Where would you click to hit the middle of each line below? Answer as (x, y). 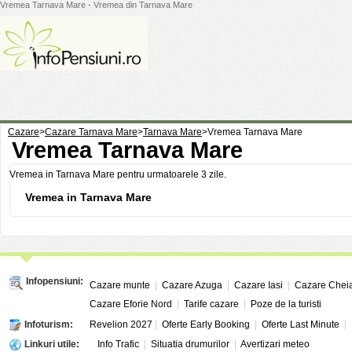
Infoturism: (51, 324)
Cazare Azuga (192, 285)
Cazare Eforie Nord (131, 304)
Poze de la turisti (286, 304)
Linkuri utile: (54, 344)
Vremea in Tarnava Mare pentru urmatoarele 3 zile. (118, 174)
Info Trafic (118, 344)
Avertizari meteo (275, 344)
